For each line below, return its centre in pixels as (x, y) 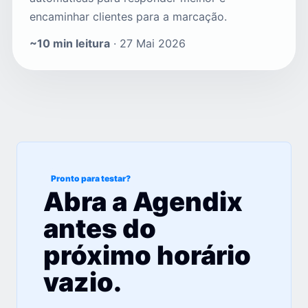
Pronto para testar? (91, 179)
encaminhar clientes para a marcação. (128, 17)
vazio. (82, 282)
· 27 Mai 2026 (148, 44)
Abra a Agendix (143, 202)
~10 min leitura (70, 44)
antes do (100, 229)
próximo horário (147, 255)
